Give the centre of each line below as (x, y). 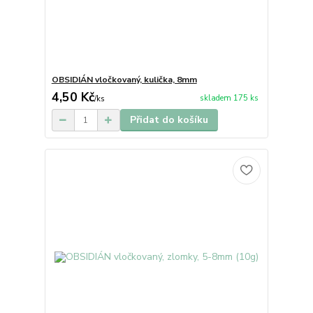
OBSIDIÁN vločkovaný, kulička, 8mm (124, 80)
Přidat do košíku (169, 120)
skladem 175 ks (229, 98)
